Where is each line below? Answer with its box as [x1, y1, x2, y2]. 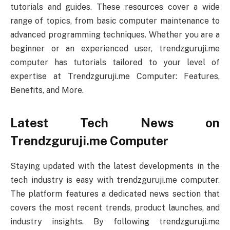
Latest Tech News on [10, 115, 220, 130]
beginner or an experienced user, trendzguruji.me [10, 44, 220, 54]
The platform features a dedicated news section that [10, 188, 220, 199]
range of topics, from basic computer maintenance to [10, 16, 220, 26]
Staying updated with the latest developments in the [10, 161, 220, 171]
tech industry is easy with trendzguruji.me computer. [10, 175, 220, 185]
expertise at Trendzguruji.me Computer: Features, [10, 71, 220, 82]
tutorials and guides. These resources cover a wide [10, 2, 220, 12]
